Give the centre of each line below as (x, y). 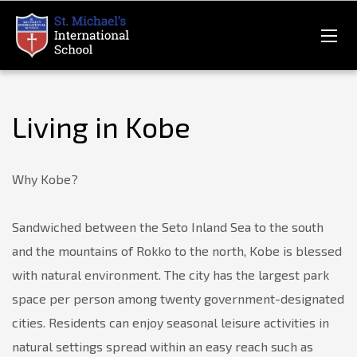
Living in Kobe (101, 126)
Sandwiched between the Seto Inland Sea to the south (168, 227)
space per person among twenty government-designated (178, 298)
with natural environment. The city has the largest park (171, 275)
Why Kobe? (45, 179)
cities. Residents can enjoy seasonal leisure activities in (171, 322)
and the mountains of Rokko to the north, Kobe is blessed (177, 251)
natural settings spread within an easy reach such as (163, 346)
